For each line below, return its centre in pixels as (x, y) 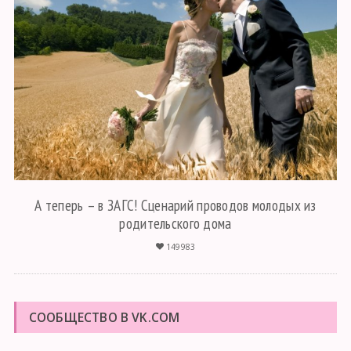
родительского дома (175, 223)
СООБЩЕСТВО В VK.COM (104, 318)
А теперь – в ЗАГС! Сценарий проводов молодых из (175, 205)
